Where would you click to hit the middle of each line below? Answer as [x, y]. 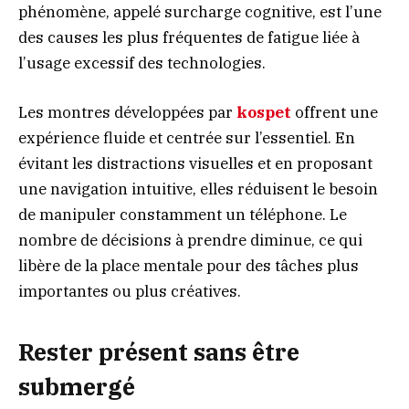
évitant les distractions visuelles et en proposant [195, 163]
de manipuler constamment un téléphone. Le [183, 214]
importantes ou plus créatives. [130, 291]
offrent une [335, 112]
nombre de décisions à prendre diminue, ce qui [190, 240]
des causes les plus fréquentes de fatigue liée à [189, 37]
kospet [264, 112]
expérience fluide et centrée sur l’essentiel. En [187, 137]
